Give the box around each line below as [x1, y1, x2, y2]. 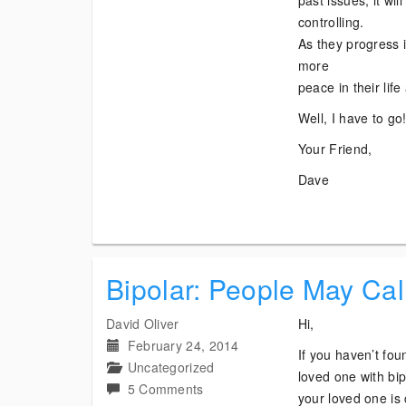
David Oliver [106, 314, 179, 333]
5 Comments [127, 380, 204, 398]
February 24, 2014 [127, 336, 239, 354]
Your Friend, [297, 140, 372, 158]
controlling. [297, 13, 364, 31]
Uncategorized [127, 358, 215, 376]
